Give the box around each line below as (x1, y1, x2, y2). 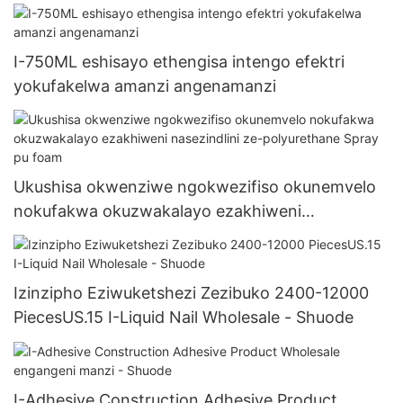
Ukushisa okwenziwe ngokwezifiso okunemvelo (13, 176, 376, 196)
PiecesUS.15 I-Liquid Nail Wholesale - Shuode (13, 308, 354, 327)
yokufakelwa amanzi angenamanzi (13, 76, 276, 95)
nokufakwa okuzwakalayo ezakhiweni (13, 201, 301, 220)
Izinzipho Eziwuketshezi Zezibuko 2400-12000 (13, 283, 369, 303)
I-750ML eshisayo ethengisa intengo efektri (13, 51, 345, 71)
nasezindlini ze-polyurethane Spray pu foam (13, 225, 349, 245)
